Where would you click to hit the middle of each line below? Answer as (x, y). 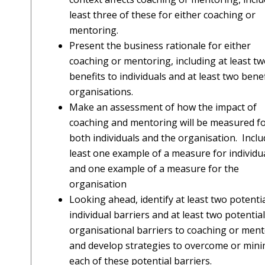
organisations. (101, 92)
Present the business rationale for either (160, 46)
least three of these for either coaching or (162, 15)
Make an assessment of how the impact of (163, 107)
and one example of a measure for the (154, 169)
